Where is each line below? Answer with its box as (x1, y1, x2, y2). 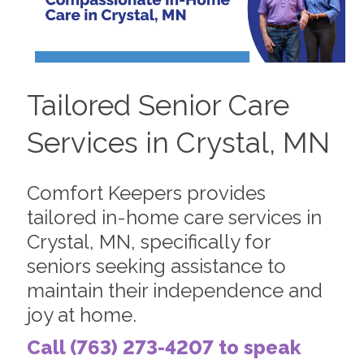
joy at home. (26, 302, 136, 327)
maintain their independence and (26, 278, 323, 302)
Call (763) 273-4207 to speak (26, 335, 301, 359)
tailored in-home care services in (26, 205, 322, 229)
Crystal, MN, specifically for (26, 229, 271, 253)
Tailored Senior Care (26, 89, 289, 123)
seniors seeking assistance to (26, 253, 286, 278)
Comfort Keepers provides (26, 180, 266, 205)
